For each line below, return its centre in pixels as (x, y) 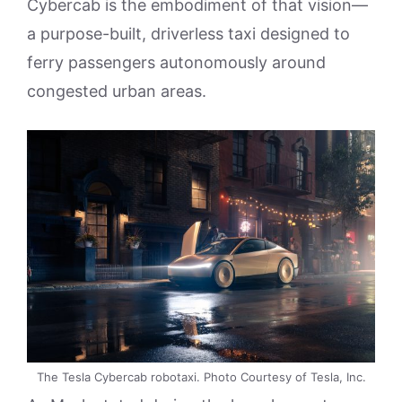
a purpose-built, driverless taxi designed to (188, 34)
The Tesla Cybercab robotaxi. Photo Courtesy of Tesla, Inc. (201, 376)
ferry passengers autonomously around (176, 62)
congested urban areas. (117, 91)
